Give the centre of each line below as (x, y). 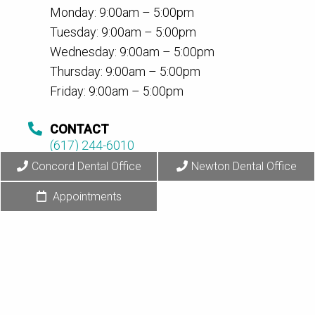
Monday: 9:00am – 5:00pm (122, 13)
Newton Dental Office (244, 166)
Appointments (85, 197)
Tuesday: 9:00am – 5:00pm (123, 32)
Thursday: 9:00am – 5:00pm (125, 72)
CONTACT (79, 129)
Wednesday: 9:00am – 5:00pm (132, 52)
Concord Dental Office (86, 166)
